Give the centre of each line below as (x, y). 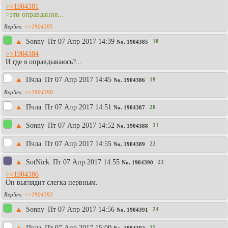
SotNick (39, 162)
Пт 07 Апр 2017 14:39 (81, 41)
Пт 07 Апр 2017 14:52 (81, 125)
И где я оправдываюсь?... (44, 62)
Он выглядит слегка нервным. (52, 182)
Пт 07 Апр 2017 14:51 (78, 107)
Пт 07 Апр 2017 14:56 (81, 209)
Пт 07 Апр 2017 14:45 (78, 79)
